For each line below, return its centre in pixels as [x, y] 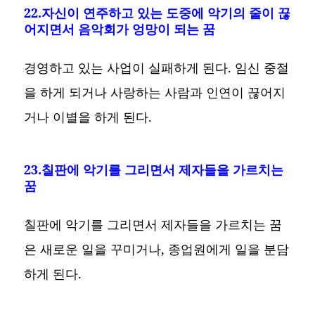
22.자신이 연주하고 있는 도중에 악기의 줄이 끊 [157, 12]
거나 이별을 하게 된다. [88, 116]
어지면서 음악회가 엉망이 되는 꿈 [120, 28]
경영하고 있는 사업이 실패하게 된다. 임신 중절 [157, 67]
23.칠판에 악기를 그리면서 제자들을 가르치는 [154, 169]
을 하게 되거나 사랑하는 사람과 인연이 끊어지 [155, 92]
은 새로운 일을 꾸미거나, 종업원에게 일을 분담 [157, 249]
